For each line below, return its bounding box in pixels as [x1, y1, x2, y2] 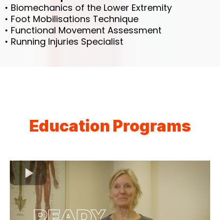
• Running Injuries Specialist [5, 35, 123, 48]
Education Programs [29, 116, 191, 136]
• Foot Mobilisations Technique [5, 13, 138, 26]
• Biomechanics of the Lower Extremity [5, 1, 172, 14]
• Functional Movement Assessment [5, 24, 162, 37]
